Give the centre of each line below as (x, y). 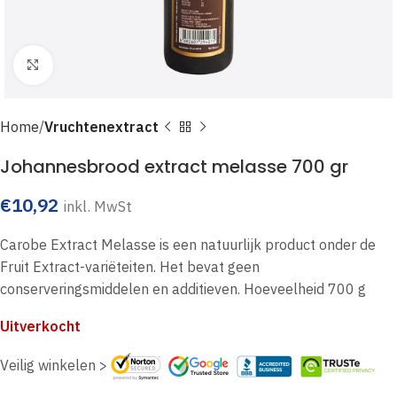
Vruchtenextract (101, 127)
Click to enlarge (100, 66)
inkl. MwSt (97, 206)
